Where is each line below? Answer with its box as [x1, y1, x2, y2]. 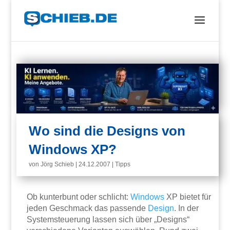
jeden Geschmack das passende [27, 204, 148, 213]
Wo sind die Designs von [29, 123, 186, 139]
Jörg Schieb [41, 161, 74, 168]
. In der [174, 204, 199, 213]
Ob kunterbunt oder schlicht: [27, 193, 131, 202]
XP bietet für [164, 193, 212, 202]
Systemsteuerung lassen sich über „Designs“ [27, 215, 190, 224]
